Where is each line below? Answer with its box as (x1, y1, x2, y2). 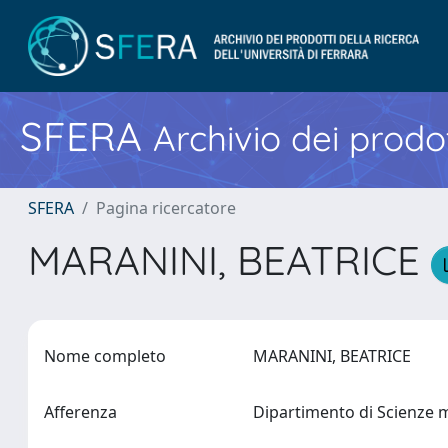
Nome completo (44, 345, 166, 367)
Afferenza (44, 401, 117, 423)
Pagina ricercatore (96, 197, 236, 219)
